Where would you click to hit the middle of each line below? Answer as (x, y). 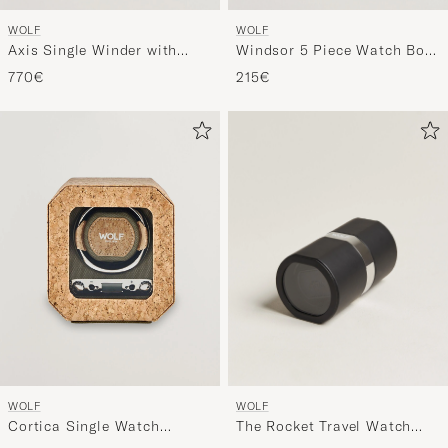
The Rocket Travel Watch (324, 426)
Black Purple (281, 69)
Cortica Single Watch (84, 426)
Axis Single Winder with (93, 50)
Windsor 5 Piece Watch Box (334, 50)
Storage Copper (63, 69)
